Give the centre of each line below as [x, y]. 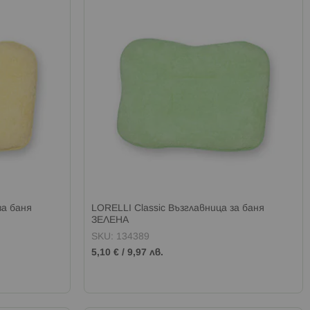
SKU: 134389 [121, 237]
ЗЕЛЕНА [110, 221]
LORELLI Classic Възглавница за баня [178, 209]
